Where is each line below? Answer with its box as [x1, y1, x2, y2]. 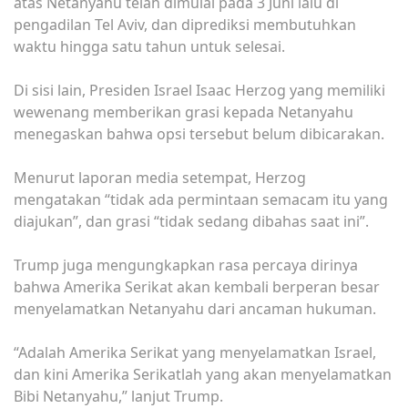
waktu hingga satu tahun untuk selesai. [14, 36, 285, 56]
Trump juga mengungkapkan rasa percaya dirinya [14, 254, 358, 275]
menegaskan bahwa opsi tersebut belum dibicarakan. [14, 123, 384, 144]
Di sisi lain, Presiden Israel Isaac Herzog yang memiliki [14, 79, 385, 100]
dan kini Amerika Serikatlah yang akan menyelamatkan [14, 363, 392, 384]
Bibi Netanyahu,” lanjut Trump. [14, 385, 223, 406]
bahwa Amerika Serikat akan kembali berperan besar [14, 276, 380, 297]
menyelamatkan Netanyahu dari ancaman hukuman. [14, 298, 376, 319]
